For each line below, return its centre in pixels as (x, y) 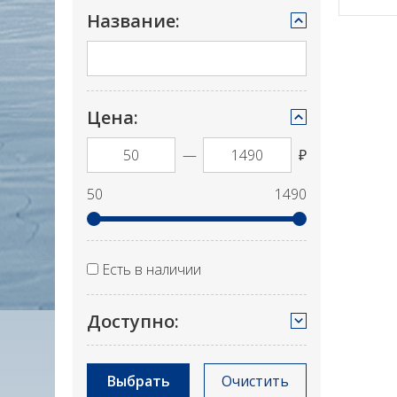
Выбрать (138, 381)
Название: (133, 21)
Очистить (255, 381)
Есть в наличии (152, 269)
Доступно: (133, 321)
